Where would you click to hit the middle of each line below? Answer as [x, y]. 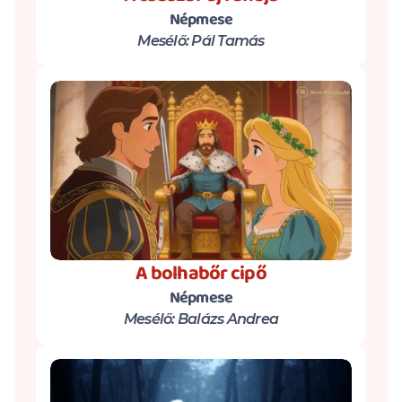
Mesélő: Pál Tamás [201, 41]
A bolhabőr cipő [201, 274]
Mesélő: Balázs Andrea [201, 319]
